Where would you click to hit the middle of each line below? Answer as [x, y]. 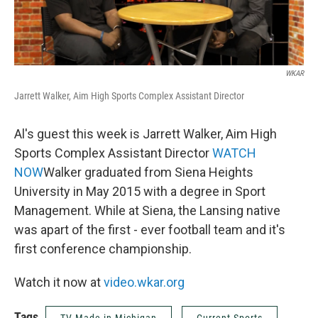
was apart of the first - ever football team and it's [150, 230]
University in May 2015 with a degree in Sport [140, 192]
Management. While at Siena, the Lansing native [147, 211]
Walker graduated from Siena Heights [148, 172]
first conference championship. [103, 249]
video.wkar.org [143, 283]
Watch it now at [57, 283]
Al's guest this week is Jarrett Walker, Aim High [146, 134]
